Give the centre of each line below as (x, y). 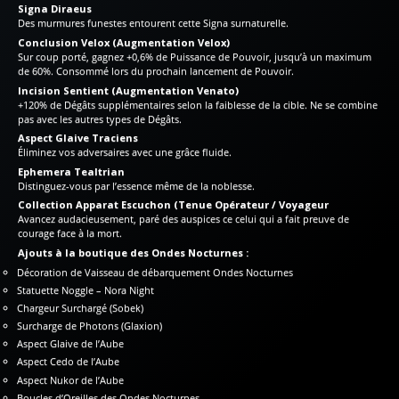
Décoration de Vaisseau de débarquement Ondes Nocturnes (155, 272)
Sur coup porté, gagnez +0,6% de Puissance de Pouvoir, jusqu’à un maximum (195, 57)
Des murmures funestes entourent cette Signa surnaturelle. (153, 23)
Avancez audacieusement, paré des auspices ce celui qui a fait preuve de (183, 219)
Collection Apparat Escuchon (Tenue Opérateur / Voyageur (173, 205)
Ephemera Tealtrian (71, 171)
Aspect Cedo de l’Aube (69, 362)
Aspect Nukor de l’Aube (71, 379)
